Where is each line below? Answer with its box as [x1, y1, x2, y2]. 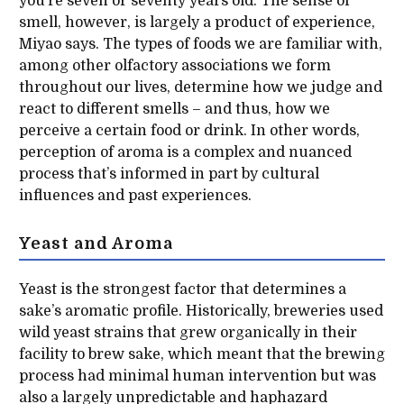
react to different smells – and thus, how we [18, 101, 330, 118]
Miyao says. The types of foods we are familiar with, [18, 36, 382, 53]
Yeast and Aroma [18, 234, 173, 253]
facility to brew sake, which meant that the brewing [18, 346, 385, 363]
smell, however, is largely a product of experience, [18, 14, 375, 32]
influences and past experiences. [18, 188, 252, 205]
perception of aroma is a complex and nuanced [18, 144, 352, 161]
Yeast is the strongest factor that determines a [18, 281, 346, 298]
